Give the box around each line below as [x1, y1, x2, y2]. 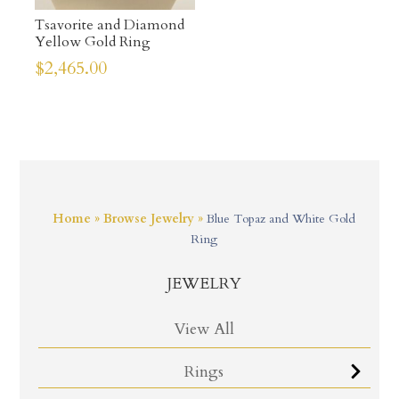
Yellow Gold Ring [34, 32, 151, 53]
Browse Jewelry [103, 209, 195, 227]
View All [174, 317, 235, 340]
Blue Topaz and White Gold [207, 209, 356, 227]
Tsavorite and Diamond [34, 15, 184, 36]
